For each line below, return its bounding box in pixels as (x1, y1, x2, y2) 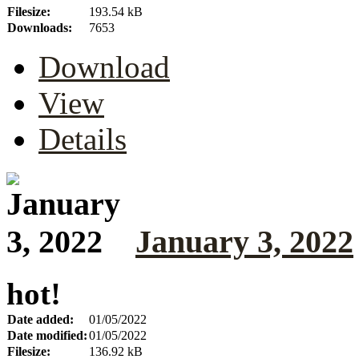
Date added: (7, 312, 74, 326)
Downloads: (7, 21, 72, 35)
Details (38, 122, 127, 157)
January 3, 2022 (135, 224, 353, 260)
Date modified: (7, 328, 87, 342)
